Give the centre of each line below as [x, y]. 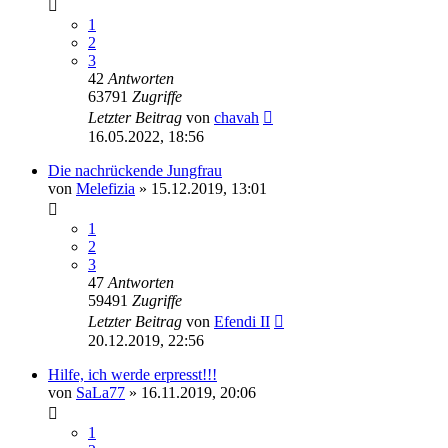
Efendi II [242, 321]
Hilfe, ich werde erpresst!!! [132, 374]
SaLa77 [100, 392]
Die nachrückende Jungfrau [135, 170]
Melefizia [105, 188]
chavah [236, 117]
